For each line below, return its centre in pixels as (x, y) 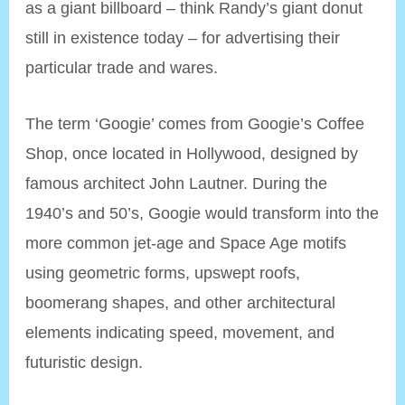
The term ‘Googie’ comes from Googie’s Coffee (195, 124)
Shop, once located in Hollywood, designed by (192, 154)
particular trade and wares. (122, 68)
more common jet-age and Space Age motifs (186, 243)
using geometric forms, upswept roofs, (163, 273)
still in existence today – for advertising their (183, 38)
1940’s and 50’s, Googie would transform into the (202, 213)
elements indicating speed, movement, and (180, 333)
